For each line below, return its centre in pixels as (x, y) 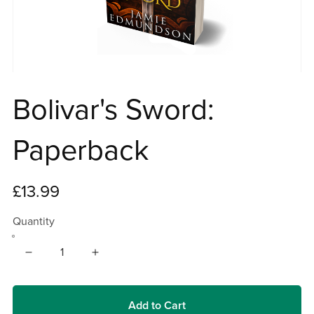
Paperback (80, 151)
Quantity (33, 222)
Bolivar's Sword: (113, 110)
